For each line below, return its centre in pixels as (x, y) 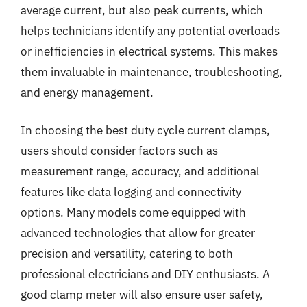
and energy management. (87, 92)
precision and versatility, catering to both (127, 254)
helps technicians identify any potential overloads (150, 30)
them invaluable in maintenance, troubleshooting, (151, 72)
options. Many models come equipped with (133, 212)
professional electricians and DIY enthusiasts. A (145, 274)
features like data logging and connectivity (131, 192)
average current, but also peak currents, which (142, 10)
